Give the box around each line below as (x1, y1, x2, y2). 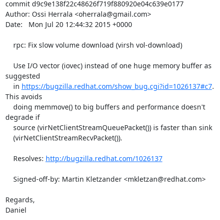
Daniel (5, 205, 27, 215)
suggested (5, 71, 40, 81)
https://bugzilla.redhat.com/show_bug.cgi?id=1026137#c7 (21, 82, 212, 91)
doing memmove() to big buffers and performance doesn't (5, 102, 13, 111)
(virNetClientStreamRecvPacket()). (5, 133, 13, 142)
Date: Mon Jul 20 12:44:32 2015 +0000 (5, 20, 132, 29)
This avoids (5, 92, 42, 101)
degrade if (5, 112, 40, 122)
